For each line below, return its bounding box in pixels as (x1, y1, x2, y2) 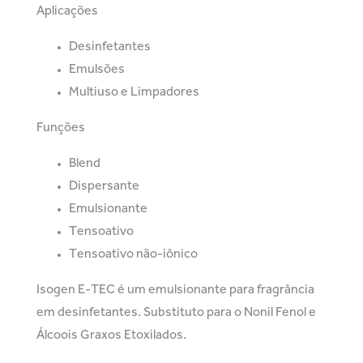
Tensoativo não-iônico (69, 248, 198, 260)
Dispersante (69, 180, 139, 192)
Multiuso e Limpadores (69, 86, 199, 98)
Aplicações (36, 5, 98, 17)
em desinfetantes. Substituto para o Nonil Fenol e (36, 306, 316, 318)
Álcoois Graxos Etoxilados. (36, 329, 186, 341)
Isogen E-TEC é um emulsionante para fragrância (36, 284, 314, 296)
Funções (36, 122, 85, 134)
